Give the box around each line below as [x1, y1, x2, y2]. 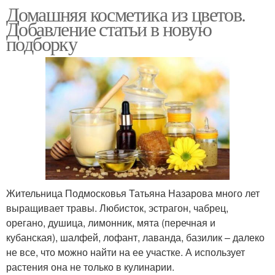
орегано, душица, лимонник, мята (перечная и [6, 215, 215, 230]
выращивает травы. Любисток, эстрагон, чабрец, [6, 201, 228, 215]
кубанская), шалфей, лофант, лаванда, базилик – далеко [6, 230, 265, 245]
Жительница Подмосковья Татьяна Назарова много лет [6, 186, 260, 201]
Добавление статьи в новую [6, 15, 211, 42]
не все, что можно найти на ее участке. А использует [6, 245, 245, 260]
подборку [6, 30, 77, 57]
